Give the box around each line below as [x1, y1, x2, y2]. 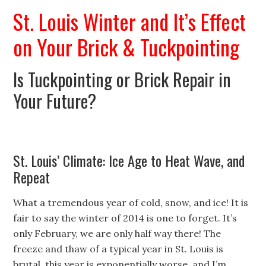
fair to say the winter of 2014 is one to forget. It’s [13, 212, 237, 224]
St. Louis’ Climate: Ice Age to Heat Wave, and [13, 150, 245, 171]
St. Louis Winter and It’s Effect [13, 5, 246, 37]
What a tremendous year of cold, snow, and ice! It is [13, 197, 249, 208]
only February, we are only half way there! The [13, 227, 221, 239]
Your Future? [13, 87, 97, 114]
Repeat [13, 166, 50, 188]
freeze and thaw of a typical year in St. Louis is [13, 243, 224, 255]
